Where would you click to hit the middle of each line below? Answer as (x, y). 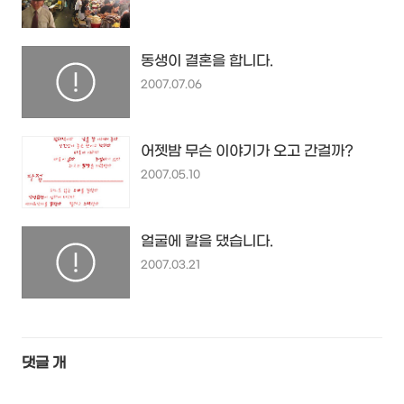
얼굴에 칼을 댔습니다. (207, 241)
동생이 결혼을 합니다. (207, 60)
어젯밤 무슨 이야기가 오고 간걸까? (247, 151)
